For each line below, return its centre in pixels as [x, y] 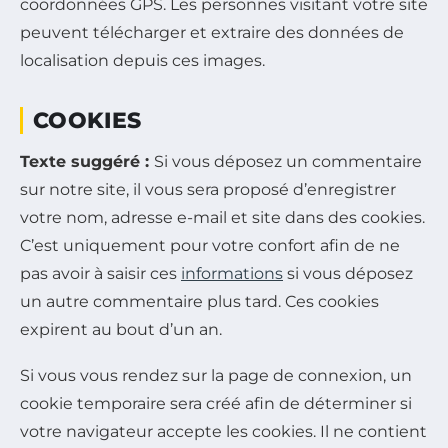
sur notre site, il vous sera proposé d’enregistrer [208, 189]
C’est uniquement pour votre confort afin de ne [210, 245]
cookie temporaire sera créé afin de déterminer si [216, 403]
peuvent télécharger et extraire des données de [212, 32]
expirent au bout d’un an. [121, 329]
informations [232, 273]
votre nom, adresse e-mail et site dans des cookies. [222, 217]
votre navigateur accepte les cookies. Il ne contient [223, 431]
